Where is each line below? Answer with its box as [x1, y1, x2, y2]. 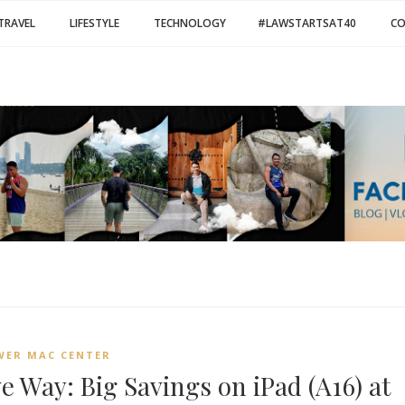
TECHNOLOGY [154, 15, 226, 31]
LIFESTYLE [70, 15, 119, 31]
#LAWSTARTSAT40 [258, 15, 356, 31]
